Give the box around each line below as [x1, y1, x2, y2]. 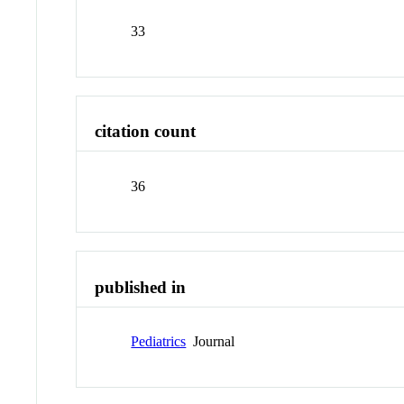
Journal [186, 334, 235, 350]
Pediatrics [131, 334, 187, 350]
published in [95, 277, 187, 297]
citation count [95, 122, 197, 142]
